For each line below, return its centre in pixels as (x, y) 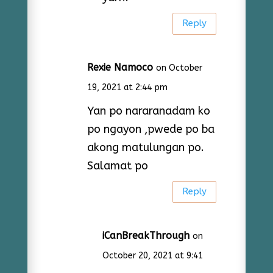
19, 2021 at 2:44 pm (127, 87)
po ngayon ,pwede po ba (151, 129)
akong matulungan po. (145, 147)
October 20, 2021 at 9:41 (152, 255)
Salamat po (117, 165)
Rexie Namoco (120, 67)
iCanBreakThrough (146, 235)
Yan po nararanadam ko (148, 111)
